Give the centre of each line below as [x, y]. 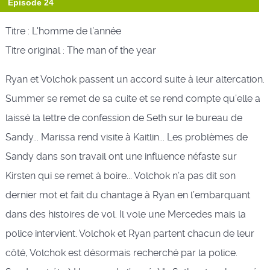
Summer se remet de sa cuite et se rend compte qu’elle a [133, 98]
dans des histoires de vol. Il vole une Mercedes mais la [125, 214]
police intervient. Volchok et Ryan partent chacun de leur [130, 233]
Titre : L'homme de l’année [63, 31]
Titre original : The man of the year [80, 50]
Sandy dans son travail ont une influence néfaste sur [121, 156]
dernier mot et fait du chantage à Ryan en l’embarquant [127, 195]
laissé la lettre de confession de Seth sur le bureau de [124, 118]
